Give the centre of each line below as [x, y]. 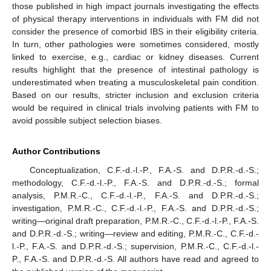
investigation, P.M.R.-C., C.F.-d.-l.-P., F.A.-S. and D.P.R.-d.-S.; [135, 208]
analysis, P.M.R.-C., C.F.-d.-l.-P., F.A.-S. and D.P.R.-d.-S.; [135, 196]
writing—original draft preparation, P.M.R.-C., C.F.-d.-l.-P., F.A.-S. [135, 221]
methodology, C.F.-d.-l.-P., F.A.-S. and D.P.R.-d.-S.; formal [135, 183]
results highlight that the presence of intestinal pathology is [135, 70]
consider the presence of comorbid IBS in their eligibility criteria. [135, 32]
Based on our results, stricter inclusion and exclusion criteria [135, 95]
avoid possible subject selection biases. [87, 121]
